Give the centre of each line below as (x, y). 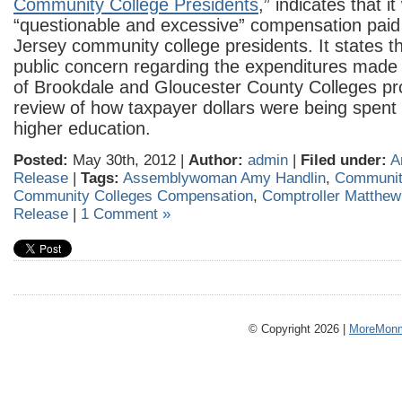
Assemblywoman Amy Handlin (224, 178)
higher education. (82, 128)
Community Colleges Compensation (133, 196)
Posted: (41, 160)
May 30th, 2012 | (128, 160)
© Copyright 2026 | (299, 328)
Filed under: (344, 160)
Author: (216, 160)
